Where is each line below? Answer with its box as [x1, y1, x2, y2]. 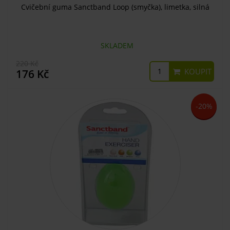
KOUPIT [182, 66, 212, 76]
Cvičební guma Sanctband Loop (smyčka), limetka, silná [21, 2, 209, 12]
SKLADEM [97, 40, 133, 50]
